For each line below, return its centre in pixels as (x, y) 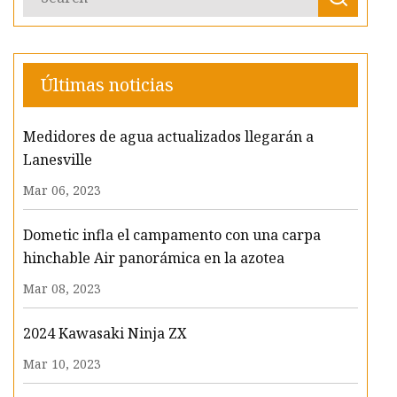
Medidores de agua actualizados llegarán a (168, 137)
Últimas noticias (107, 85)
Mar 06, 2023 (62, 191)
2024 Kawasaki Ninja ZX (105, 334)
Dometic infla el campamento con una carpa (172, 235)
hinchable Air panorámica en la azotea (154, 258)
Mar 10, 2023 (62, 364)
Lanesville (58, 160)
